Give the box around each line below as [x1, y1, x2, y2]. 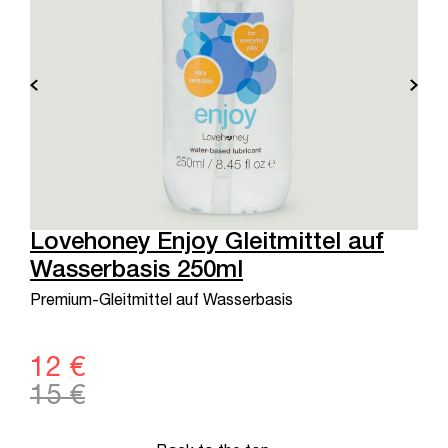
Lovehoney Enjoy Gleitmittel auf [30, 231, 384, 256]
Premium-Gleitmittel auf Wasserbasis [30, 293, 293, 310]
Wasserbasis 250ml [30, 259, 243, 284]
